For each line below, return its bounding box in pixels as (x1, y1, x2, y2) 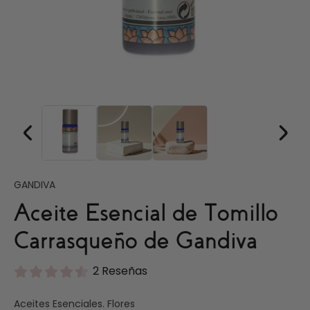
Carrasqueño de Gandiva (14, 226, 257, 255)
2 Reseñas (93, 263, 147, 280)
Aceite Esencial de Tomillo (14, 198, 278, 228)
